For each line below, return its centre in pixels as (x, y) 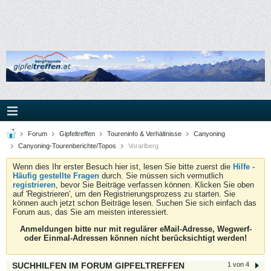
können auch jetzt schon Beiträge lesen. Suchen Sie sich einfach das (135, 203)
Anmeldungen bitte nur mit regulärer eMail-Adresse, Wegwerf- (135, 229)
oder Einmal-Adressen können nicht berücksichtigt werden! (135, 238)
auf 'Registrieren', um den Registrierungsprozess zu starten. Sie (124, 194)
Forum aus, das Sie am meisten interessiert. (91, 212)
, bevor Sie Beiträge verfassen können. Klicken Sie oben (155, 185)
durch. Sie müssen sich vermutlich (161, 176)
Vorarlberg (142, 146)
